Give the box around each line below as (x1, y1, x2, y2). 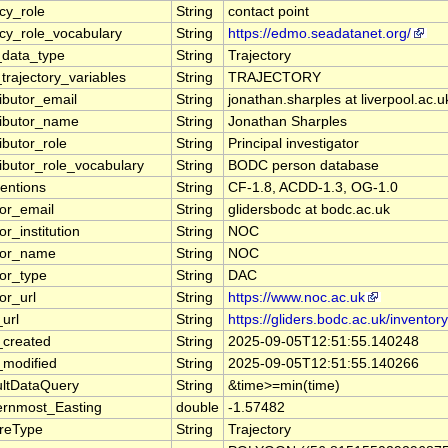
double (176, 400, 219, 416)
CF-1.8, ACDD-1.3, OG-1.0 (228, 180, 398, 196)
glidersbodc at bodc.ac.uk (228, 202, 390, 218)
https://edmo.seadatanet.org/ (228, 26, 411, 42)
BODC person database (228, 158, 379, 174)
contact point (228, 4, 309, 20)
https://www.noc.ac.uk (228, 290, 365, 306)
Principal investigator (228, 136, 359, 152)
